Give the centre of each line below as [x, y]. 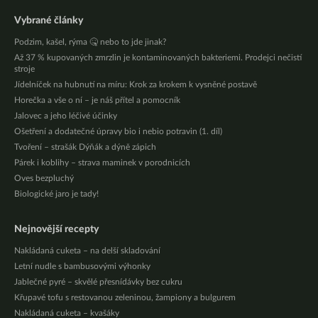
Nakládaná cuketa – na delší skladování [87, 251]
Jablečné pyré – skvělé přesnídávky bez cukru [98, 282]
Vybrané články [49, 21]
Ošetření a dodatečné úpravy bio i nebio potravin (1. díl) [118, 131]
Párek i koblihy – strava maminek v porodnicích [102, 163]
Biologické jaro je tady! [56, 194]
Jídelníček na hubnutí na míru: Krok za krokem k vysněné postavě [136, 84]
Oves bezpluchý [44, 178]
